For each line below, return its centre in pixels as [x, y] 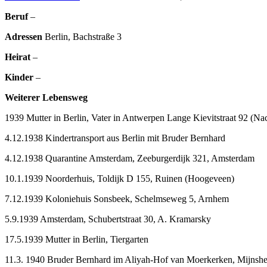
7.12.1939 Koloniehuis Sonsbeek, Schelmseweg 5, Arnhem [117, 198]
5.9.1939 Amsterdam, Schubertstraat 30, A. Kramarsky [108, 219]
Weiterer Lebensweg [46, 97]
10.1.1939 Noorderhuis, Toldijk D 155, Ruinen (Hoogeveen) [119, 178]
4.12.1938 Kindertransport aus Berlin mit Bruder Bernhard [115, 138]
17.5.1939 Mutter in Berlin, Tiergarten [77, 239]
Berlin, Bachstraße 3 [82, 36]
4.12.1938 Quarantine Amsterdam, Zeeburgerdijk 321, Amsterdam [130, 158]
